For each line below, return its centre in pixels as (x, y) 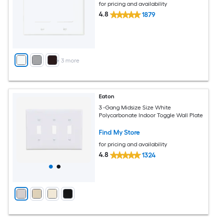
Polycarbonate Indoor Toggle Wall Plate (151, 115)
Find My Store (120, 132)
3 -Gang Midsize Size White (135, 107)
